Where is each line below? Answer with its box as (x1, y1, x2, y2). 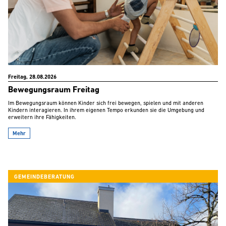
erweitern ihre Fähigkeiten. (8, 115, 76, 121)
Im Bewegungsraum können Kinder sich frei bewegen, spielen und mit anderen (8, 100, 203, 106)
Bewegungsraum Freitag (8, 85, 99, 94)
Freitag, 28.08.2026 (8, 74, 56, 80)
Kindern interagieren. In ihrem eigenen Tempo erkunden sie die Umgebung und (8, 107, 204, 114)
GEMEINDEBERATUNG (14, 174, 75, 180)
